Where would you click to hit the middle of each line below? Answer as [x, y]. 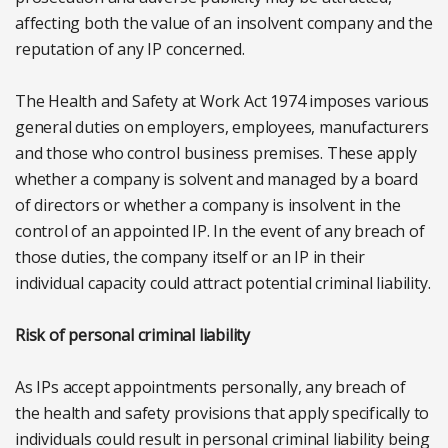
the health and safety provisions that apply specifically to [222, 412]
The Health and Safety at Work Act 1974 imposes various [222, 100]
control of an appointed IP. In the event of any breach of [220, 230]
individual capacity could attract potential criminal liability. [223, 282]
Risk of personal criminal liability [132, 334]
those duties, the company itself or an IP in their [190, 256]
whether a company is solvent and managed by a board [216, 178]
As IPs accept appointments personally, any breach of [210, 386]
